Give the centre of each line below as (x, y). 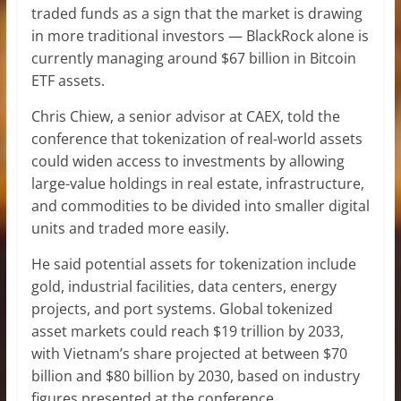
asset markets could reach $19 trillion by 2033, (187, 331)
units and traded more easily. (130, 228)
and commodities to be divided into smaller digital (200, 205)
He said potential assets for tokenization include (193, 264)
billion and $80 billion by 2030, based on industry (195, 375)
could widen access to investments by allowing (188, 161)
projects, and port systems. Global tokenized (182, 308)
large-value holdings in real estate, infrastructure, (197, 183)
